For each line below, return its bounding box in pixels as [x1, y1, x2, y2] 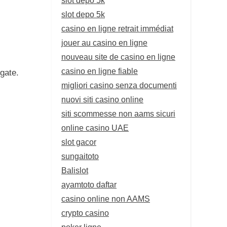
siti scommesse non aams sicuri [61, 108, 175, 118]
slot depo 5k [61, 9, 105, 19]
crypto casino [61, 208, 109, 217]
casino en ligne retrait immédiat [61, 23, 173, 33]
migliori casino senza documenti [61, 80, 177, 90]
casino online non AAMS [61, 194, 150, 203]
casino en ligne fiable [61, 66, 138, 75]
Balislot [61, 165, 88, 175]
